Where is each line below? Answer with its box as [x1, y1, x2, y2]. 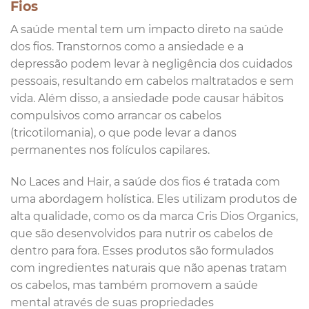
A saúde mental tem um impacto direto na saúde [10, 23, 283, 37]
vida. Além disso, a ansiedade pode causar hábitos [10, 92, 283, 106]
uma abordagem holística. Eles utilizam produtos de [10, 192, 297, 206]
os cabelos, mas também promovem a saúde [10, 279, 258, 292]
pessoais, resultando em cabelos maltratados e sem [10, 74, 294, 88]
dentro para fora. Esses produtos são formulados [10, 244, 274, 258]
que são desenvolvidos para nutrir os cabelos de [10, 227, 273, 241]
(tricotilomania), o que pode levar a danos [10, 126, 237, 140]
